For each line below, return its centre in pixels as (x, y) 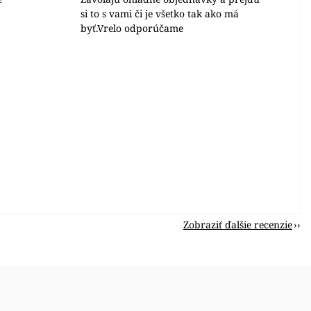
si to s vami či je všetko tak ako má (160, 14)
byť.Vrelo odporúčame (132, 28)
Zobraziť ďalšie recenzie (238, 225)
